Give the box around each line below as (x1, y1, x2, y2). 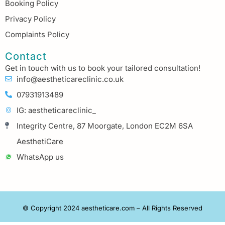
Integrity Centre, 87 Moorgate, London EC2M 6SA (16, 121, 193, 131)
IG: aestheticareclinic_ (16, 105, 96, 115)
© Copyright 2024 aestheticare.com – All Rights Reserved (23, 203, 202, 212)
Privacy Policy (5, 14, 56, 24)
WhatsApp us (16, 152, 64, 162)
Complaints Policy (5, 30, 69, 40)
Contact (5, 50, 47, 63)
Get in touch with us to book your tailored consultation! (5, 63, 200, 73)
